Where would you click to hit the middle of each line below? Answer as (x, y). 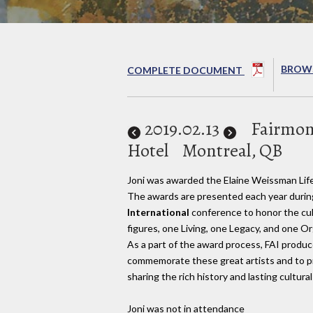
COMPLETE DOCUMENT (186, 70)
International (158, 212)
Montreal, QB (233, 150)
